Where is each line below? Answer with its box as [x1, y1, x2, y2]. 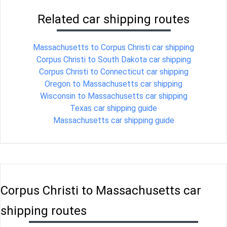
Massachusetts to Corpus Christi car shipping [33, 43, 194, 53]
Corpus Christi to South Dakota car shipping [36, 55, 191, 65]
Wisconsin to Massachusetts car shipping [40, 91, 187, 101]
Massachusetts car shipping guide [53, 116, 174, 126]
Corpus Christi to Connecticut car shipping [39, 67, 188, 77]
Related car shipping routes [37, 12, 190, 27]
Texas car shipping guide [70, 103, 157, 113]
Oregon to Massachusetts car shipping [45, 79, 182, 89]
